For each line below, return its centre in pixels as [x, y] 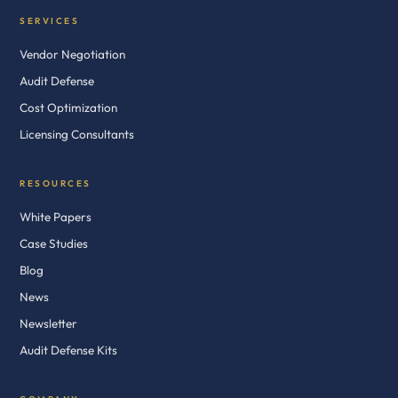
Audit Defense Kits [68, 350]
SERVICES [49, 21]
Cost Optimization [68, 107]
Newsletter [48, 323]
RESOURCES [56, 183]
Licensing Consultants [77, 134]
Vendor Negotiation [72, 54]
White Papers [56, 217]
